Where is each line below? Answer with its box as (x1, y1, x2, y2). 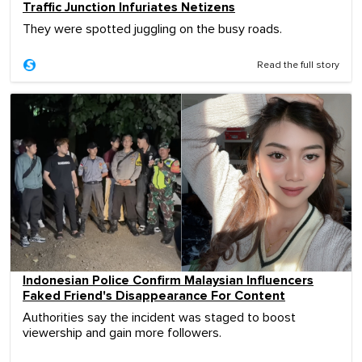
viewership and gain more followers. (23, 326, 221, 339)
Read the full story (257, 61, 339, 71)
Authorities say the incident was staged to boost (23, 310, 296, 324)
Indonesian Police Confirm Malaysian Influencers (23, 271, 314, 288)
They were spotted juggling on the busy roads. (23, 23, 282, 36)
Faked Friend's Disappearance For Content (23, 287, 285, 304)
